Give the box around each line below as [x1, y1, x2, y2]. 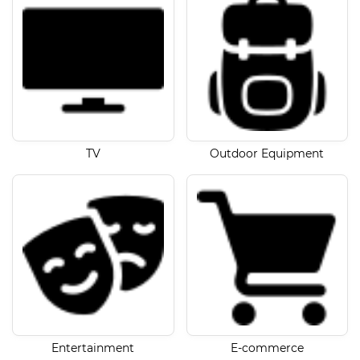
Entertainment [51, 341, 135, 356]
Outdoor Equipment [210, 145, 325, 161]
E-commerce [230, 341, 304, 356]
